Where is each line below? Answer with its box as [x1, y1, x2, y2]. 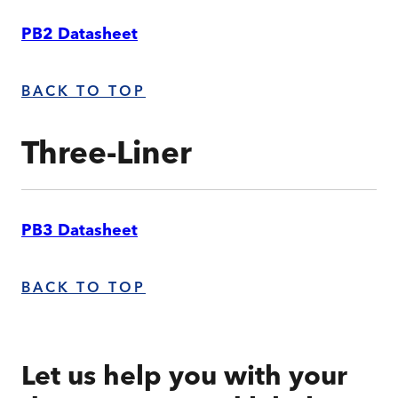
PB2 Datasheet [21, 27, 138, 44]
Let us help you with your [21, 364, 347, 393]
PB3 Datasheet [21, 223, 138, 241]
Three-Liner [21, 140, 192, 172]
